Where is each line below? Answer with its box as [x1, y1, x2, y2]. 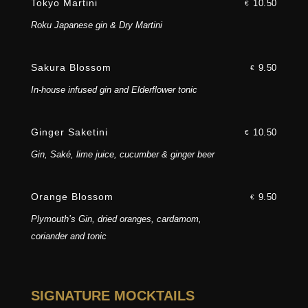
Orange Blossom [30, 191, 113, 203]
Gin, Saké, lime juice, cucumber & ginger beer [30, 149, 214, 160]
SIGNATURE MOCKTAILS [30, 288, 195, 304]
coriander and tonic [30, 231, 107, 242]
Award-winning [82, 125, 225, 147]
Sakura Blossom [30, 62, 111, 74]
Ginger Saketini [30, 126, 108, 138]
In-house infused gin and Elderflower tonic [30, 85, 197, 96]
